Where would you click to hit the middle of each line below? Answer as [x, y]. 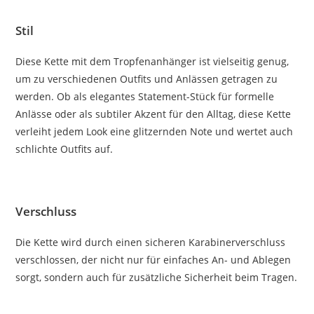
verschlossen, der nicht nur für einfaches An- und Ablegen [153, 259]
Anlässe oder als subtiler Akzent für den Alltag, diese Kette [153, 114]
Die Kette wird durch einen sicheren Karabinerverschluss [151, 242]
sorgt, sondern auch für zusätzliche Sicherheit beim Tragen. [157, 277]
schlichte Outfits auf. [64, 149]
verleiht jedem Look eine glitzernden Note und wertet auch [155, 131]
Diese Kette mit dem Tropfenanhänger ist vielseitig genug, [152, 61]
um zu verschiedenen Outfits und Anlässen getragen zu [147, 78]
